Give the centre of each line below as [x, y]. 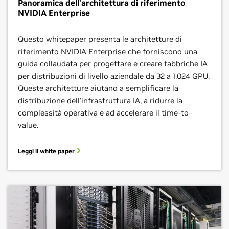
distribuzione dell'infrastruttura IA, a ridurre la [100, 100]
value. [28, 125]
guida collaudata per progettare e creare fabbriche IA [113, 64]
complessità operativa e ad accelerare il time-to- [105, 113]
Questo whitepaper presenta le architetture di [100, 39]
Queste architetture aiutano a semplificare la [98, 88]
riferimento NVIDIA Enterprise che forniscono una [108, 51]
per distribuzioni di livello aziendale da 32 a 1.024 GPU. [114, 76]
